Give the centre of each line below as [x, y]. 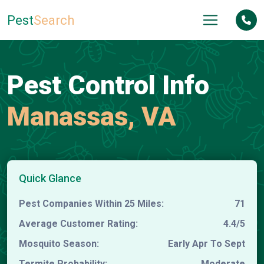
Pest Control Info [108, 85]
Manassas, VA [91, 116]
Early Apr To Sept [207, 244]
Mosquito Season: [59, 244]
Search [54, 20]
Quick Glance [50, 178]
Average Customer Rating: [78, 224]
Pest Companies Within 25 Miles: [91, 204]
